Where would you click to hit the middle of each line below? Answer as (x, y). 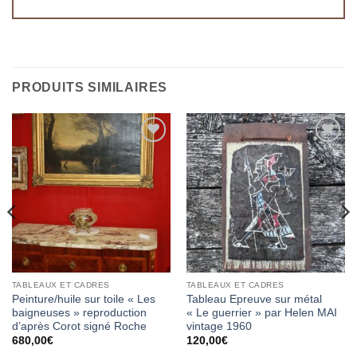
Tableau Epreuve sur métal (254, 300)
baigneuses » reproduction (79, 313)
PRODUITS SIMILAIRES (90, 88)
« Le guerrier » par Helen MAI (261, 313)
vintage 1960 (219, 327)
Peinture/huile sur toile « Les (83, 300)
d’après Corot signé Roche (79, 327)
